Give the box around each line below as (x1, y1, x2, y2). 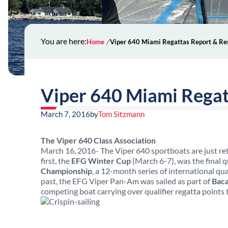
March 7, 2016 (41, 109, 90, 119)
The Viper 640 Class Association (41, 135, 156, 145)
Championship (41, 166, 92, 176)
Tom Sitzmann (98, 109, 145, 119)
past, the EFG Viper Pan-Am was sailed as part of (41, 176, 212, 186)
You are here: (41, 36, 87, 46)
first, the (41, 156, 71, 165)
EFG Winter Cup (71, 156, 132, 165)
